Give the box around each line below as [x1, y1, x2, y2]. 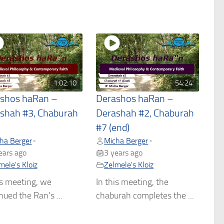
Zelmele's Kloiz [104, 159, 154, 169]
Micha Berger [104, 135, 148, 145]
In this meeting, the [96, 176, 169, 187]
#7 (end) [96, 121, 130, 133]
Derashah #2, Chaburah [96, 107, 194, 119]
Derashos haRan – [96, 92, 174, 104]
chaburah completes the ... [96, 189, 194, 201]
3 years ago [104, 147, 143, 157]
